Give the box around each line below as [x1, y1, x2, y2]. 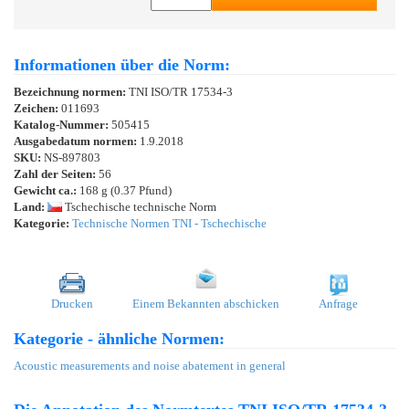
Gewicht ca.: [14, 183, 77, 197]
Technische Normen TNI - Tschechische [72, 215, 267, 230]
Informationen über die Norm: [14, 55, 230, 74]
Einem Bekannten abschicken [132, 296, 279, 310]
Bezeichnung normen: [14, 84, 129, 99]
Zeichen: [14, 100, 61, 115]
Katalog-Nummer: [14, 117, 111, 131]
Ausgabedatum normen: [14, 133, 140, 148]
